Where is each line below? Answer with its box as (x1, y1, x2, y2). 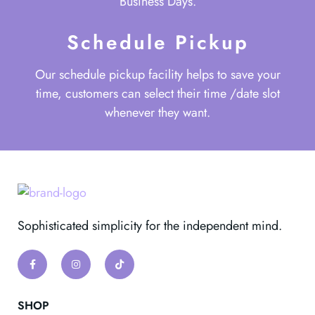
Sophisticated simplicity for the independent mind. (18, 216, 282, 235)
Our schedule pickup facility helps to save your (34, 65, 281, 84)
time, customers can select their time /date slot (35, 84, 280, 103)
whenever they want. (105, 103, 210, 122)
